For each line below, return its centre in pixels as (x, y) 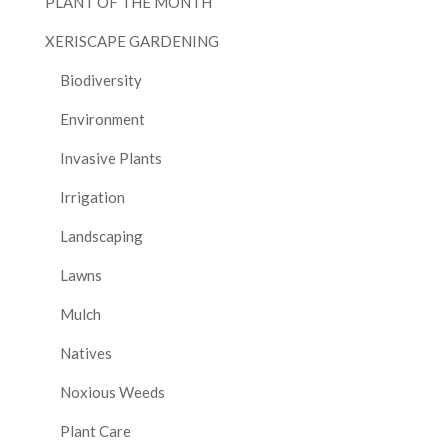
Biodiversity (100, 80)
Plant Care (95, 431)
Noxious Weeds (112, 392)
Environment (102, 119)
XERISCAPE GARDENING (131, 41)
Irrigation (92, 197)
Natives (85, 353)
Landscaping (101, 236)
